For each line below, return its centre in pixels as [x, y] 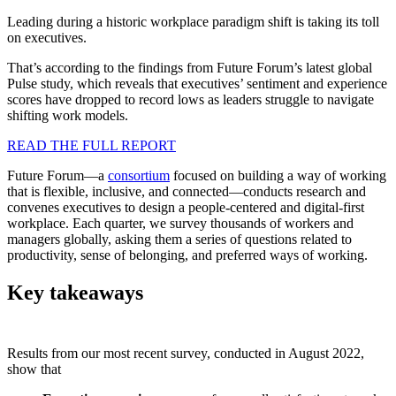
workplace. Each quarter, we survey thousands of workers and [180, 223]
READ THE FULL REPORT [91, 145]
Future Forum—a [57, 175]
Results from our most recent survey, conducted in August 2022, [186, 353]
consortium [139, 175]
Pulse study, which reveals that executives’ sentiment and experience [197, 83]
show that [34, 369]
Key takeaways [75, 292]
